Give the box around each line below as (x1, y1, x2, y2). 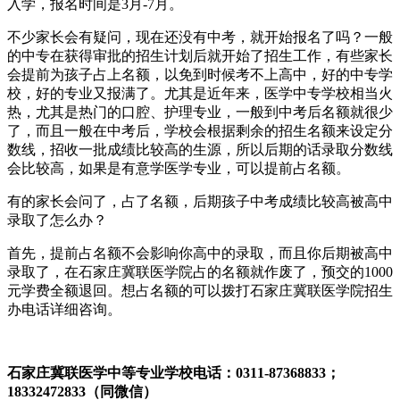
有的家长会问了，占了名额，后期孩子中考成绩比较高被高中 (7, 193, 393, 209)
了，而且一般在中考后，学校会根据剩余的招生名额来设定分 (7, 122, 393, 138)
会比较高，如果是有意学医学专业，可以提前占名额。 (7, 160, 350, 176)
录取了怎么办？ (7, 212, 107, 228)
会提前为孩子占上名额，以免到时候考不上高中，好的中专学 (7, 66, 393, 82)
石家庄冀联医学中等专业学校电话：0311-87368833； (7, 364, 340, 380)
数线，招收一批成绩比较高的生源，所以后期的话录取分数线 (7, 141, 393, 157)
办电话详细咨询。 (7, 301, 121, 317)
